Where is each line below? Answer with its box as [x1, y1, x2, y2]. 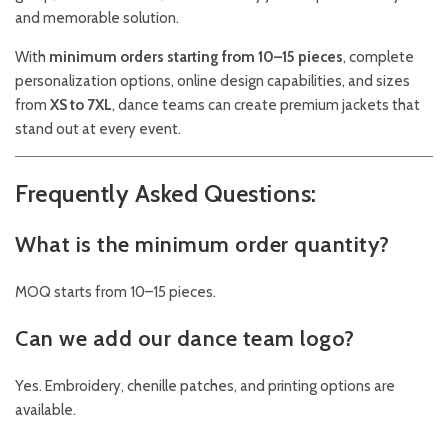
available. [15, 401, 76, 420]
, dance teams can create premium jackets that [112, 96, 420, 115]
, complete [343, 48, 414, 67]
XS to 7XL [50, 96, 112, 115]
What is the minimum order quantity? [15, 231, 390, 259]
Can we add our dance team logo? [15, 325, 355, 353]
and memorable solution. [15, 9, 179, 28]
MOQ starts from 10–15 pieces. [15, 283, 216, 302]
